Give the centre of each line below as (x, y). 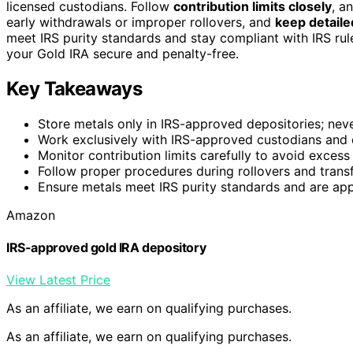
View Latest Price (58, 280)
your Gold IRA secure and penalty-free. (123, 53)
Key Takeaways (74, 88)
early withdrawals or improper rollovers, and (141, 22)
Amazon (31, 215)
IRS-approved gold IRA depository (106, 247)
